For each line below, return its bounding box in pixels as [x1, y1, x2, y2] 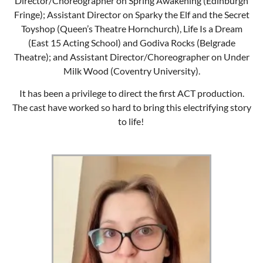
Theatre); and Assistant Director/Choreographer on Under [14, 50, 249, 62]
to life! [117, 115, 146, 127]
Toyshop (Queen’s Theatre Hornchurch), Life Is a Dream [21, 22, 242, 34]
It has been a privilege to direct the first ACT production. [19, 87, 244, 99]
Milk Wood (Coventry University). [63, 65, 200, 76]
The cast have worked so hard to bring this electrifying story [12, 101, 251, 113]
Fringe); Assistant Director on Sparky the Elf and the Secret [14, 8, 249, 20]
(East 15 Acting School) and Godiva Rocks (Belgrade [28, 36, 235, 48]
